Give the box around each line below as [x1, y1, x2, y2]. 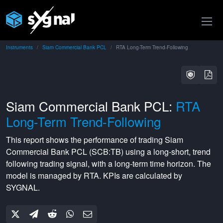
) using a [121, 146, 153, 157]
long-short [153, 146, 189, 157]
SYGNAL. [6, 182, 40, 193]
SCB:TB [92, 146, 121, 157]
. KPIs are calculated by [99, 170, 182, 181]
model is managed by [6, 170, 84, 181]
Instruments [6, 44, 33, 51]
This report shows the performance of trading [6, 134, 165, 145]
